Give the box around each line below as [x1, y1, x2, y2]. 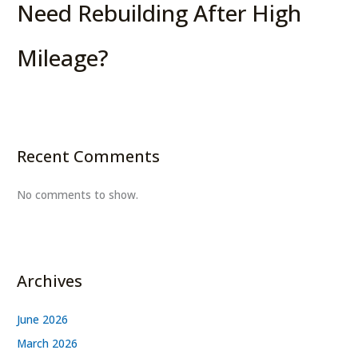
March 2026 [17, 336, 78, 352]
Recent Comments [17, 145, 161, 167]
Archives [17, 269, 83, 292]
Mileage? [17, 42, 109, 74]
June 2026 [17, 311, 69, 327]
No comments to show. [17, 186, 139, 202]
